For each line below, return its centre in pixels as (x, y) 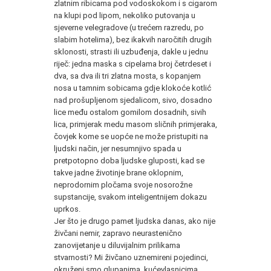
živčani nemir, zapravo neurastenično (118, 233)
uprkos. (67, 209)
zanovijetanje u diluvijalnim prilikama (117, 245)
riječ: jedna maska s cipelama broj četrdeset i (132, 64)
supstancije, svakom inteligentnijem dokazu (130, 197)
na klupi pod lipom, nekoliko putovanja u (125, 15)
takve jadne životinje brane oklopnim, (119, 172)
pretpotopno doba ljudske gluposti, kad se (129, 160)
